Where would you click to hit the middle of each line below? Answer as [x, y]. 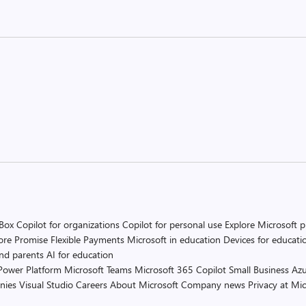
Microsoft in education [174, 239]
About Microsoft [144, 284]
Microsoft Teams [98, 269]
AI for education [80, 254]
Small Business [259, 269]
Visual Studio [46, 284]
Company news [213, 284]
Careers [92, 284]
